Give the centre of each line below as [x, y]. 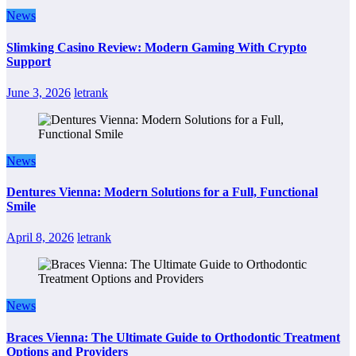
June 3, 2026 [39, 92]
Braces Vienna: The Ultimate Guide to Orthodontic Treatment [173, 337]
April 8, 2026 [40, 238]
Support [29, 61]
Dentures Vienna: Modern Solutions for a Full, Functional [162, 192]
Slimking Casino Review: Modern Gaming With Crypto [157, 47]
